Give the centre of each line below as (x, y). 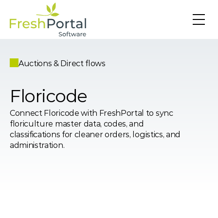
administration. (37, 145)
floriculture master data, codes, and (77, 124)
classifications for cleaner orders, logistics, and (95, 135)
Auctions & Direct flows (62, 64)
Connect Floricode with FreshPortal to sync (91, 113)
